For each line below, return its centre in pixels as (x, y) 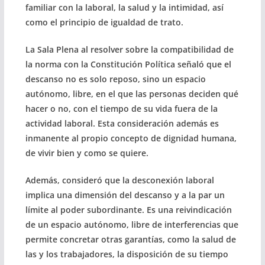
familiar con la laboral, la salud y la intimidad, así (124, 7)
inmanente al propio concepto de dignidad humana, (131, 138)
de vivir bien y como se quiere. (87, 153)
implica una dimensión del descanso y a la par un (125, 195)
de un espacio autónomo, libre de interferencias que (132, 224)
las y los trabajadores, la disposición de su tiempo (127, 254)
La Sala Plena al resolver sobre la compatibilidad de (129, 49)
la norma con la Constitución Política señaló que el (128, 64)
